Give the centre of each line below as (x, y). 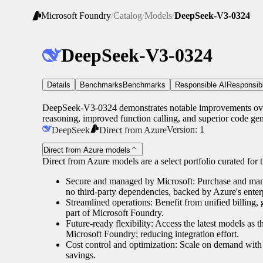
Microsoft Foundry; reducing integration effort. (152, 234)
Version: (183, 130)
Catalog (128, 16)
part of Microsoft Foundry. (115, 213)
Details (59, 85)
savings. (81, 255)
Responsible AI (201, 85)
